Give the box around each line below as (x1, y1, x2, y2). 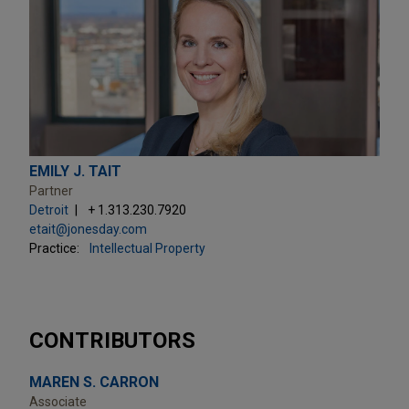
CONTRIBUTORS (29, 327, 195, 353)
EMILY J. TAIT (29, 162, 121, 180)
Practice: (29, 240, 79, 256)
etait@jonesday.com (29, 221, 147, 236)
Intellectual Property (89, 240, 205, 256)
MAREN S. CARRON (29, 372, 159, 391)
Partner (29, 183, 73, 198)
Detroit (29, 202, 68, 217)
